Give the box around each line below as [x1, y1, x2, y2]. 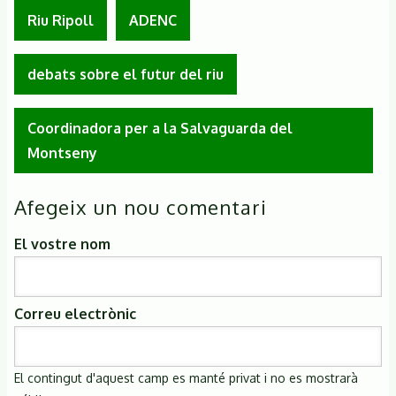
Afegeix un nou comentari [14, 194, 267, 219]
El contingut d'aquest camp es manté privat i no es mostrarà [14, 369, 358, 385]
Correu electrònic [14, 304, 136, 323]
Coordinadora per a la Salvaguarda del [27, 118, 293, 137]
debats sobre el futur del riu [27, 65, 224, 83]
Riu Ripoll [27, 11, 94, 29]
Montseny [27, 143, 97, 162]
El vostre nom [14, 234, 110, 253]
